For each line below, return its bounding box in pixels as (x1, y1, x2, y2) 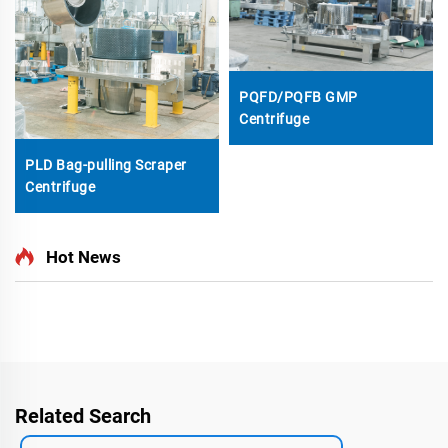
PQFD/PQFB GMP (239, 88, 358, 105)
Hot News (46, 246, 121, 267)
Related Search (15, 403, 151, 428)
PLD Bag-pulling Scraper (25, 156, 187, 173)
